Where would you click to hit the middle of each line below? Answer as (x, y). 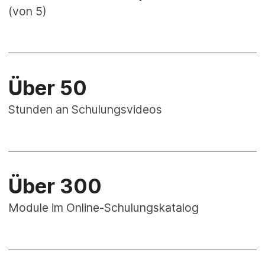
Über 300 (55, 186)
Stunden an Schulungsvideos (85, 110)
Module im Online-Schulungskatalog (104, 208)
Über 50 (48, 88)
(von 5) (28, 11)
